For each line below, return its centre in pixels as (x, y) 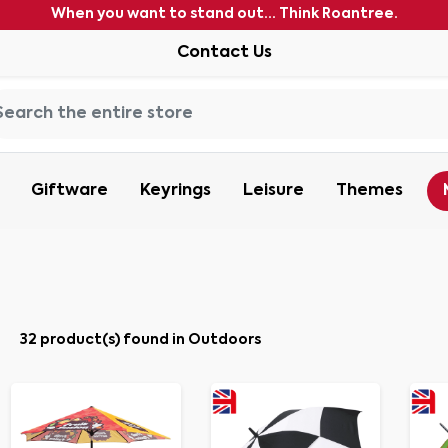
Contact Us (224, 53)
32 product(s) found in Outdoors (140, 339)
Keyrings (175, 191)
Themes (369, 191)
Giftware (69, 191)
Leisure (273, 191)
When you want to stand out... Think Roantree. (224, 14)
